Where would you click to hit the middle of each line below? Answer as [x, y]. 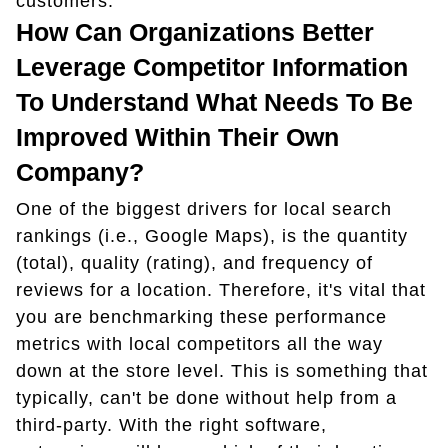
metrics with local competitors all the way [199, 343]
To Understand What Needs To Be [214, 101]
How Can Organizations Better [195, 31]
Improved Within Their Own [177, 136]
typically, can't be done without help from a [206, 397]
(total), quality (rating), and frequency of [194, 262]
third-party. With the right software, [171, 424]
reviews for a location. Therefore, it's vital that [221, 289]
